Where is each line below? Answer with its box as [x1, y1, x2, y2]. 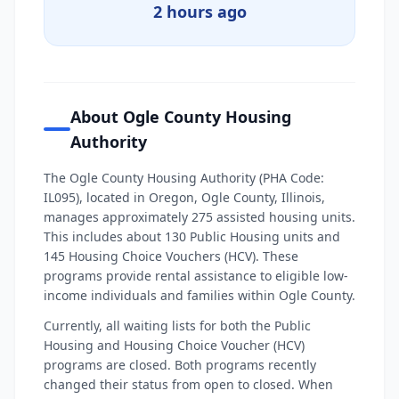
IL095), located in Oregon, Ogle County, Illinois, [44, 189, 325, 206]
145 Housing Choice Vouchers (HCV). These [44, 248, 298, 265]
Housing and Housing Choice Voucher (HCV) [44, 337, 305, 354]
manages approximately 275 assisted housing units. [44, 208, 355, 225]
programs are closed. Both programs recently [44, 356, 316, 373]
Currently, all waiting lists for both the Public [44, 317, 311, 334]
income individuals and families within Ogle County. [44, 287, 355, 304]
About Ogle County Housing [70, 106, 292, 127]
